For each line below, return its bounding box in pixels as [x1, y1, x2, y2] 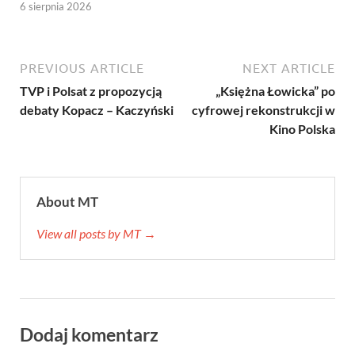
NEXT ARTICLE [242, 60, 335, 75]
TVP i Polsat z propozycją [20, 82, 162, 98]
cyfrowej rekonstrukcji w [192, 101, 335, 117]
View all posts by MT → [36, 225, 156, 241]
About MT [36, 193, 98, 210]
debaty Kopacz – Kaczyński [20, 101, 174, 117]
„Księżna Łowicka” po [216, 82, 335, 98]
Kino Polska [269, 120, 335, 136]
